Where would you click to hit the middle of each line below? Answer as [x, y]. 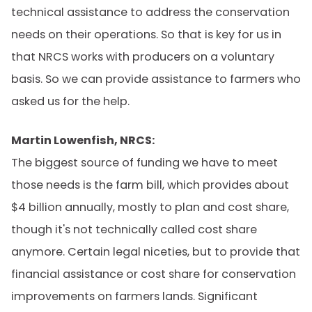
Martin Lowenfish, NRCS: [83, 140]
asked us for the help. [70, 101]
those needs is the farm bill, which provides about [150, 185]
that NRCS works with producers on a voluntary [143, 57]
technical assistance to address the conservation [150, 12]
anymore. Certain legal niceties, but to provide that [156, 252]
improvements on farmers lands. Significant [134, 296]
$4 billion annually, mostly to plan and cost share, [150, 207]
